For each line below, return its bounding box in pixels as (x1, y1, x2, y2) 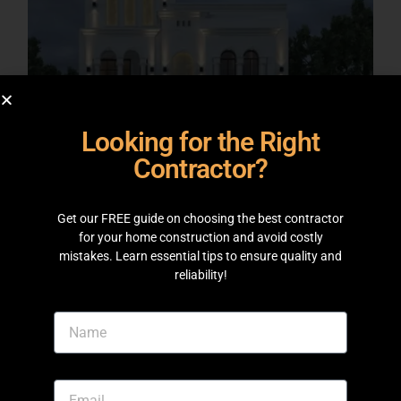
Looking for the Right (81, 126, 320, 158)
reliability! (174, 268, 227, 282)
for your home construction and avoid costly (78, 230, 323, 244)
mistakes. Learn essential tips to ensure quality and (59, 249, 342, 263)
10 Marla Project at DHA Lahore (28, 234, 255, 255)
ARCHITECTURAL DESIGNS (28, 212, 188, 230)
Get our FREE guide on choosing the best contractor (57, 211, 344, 226)
